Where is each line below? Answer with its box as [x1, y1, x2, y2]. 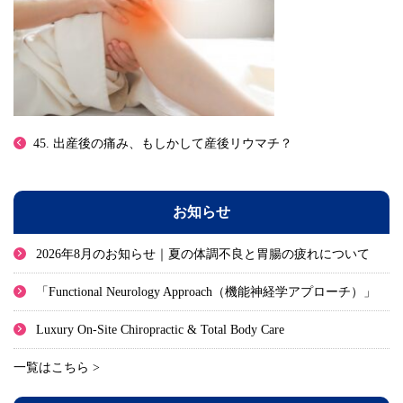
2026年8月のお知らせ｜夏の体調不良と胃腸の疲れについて [36, 247, 370, 262]
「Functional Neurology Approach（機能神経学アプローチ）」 [36, 285, 376, 300]
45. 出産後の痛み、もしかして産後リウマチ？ [33, 137, 292, 151]
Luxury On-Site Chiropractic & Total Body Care [36, 323, 284, 337]
